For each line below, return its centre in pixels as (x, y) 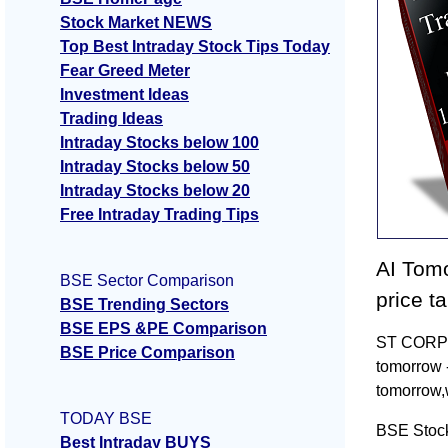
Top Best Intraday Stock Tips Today (195, 47)
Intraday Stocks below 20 (155, 191)
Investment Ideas (124, 95)
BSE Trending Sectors (144, 305)
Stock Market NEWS (136, 23)
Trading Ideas (111, 119)
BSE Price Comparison (147, 353)
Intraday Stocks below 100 (159, 143)
